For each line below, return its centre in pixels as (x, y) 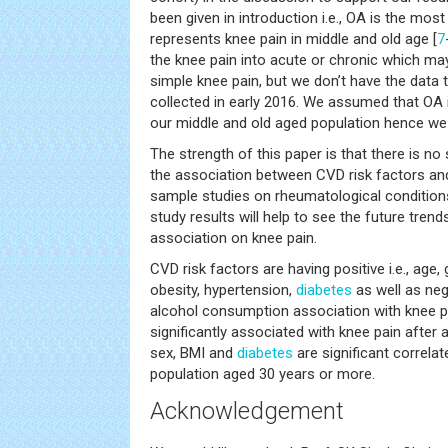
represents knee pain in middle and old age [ (293, 39)
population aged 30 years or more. (262, 374)
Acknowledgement (247, 411)
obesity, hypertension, (223, 290)
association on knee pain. (233, 238)
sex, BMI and (193, 353)
